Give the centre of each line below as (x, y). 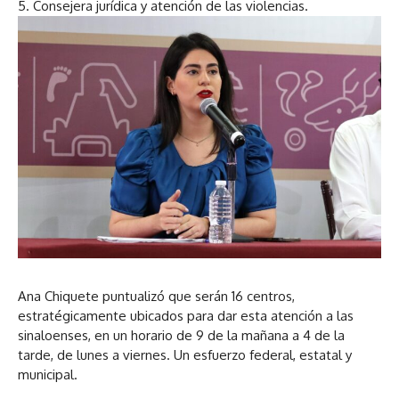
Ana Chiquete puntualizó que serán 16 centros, (156, 296)
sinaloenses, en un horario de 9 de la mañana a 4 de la (181, 335)
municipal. (48, 374)
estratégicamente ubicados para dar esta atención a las (186, 315)
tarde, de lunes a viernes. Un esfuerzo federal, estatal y (185, 354)
